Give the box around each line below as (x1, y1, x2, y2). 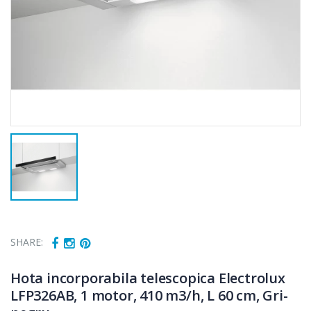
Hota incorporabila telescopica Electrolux (10, 268, 285, 287)
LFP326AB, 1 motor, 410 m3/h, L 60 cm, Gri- (10, 285, 288, 305)
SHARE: (10, 235, 44, 249)
